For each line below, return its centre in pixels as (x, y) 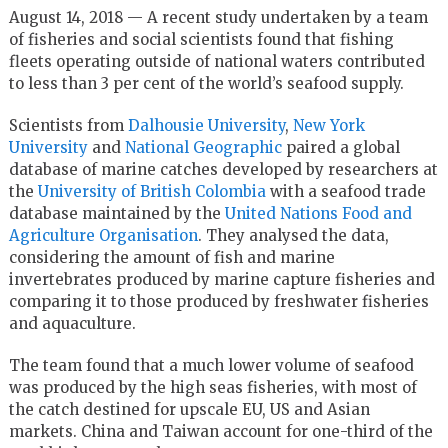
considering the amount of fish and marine (171, 257)
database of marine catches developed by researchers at (223, 169)
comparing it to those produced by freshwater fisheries (218, 301)
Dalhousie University (206, 125)
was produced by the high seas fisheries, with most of (212, 387)
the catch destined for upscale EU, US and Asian (189, 409)
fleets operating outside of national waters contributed (216, 61)
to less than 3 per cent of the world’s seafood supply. (206, 83)
